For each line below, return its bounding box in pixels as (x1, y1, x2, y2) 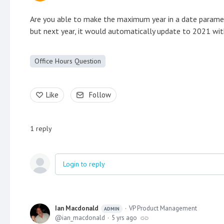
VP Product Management (129, 203, 197, 212)
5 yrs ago (111, 213, 137, 222)
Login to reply (63, 159, 105, 168)
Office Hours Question (34, 56, 101, 65)
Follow (89, 89, 111, 99)
